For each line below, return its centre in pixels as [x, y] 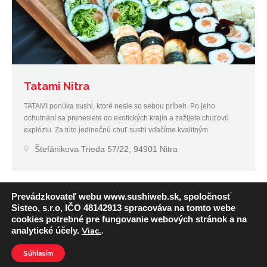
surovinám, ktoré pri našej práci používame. [94, 142]
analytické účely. [45, 230]
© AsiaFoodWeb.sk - [77, 255]
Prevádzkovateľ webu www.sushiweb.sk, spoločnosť [121, 196]
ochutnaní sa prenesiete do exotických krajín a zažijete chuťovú [126, 118]
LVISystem [205, 255]
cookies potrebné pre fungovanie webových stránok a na [129, 219]
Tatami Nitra [57, 86]
